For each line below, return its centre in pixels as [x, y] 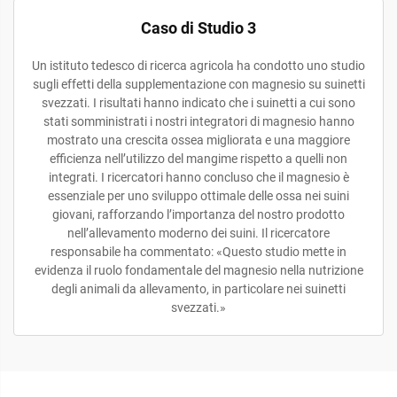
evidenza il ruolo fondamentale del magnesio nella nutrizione [198, 270]
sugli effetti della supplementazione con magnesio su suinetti [198, 84]
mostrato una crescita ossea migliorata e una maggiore [198, 140]
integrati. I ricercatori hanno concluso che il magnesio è [198, 177]
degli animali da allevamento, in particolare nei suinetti [198, 289]
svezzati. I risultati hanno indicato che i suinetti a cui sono [198, 103]
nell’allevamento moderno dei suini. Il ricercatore [198, 233]
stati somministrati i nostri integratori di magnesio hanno [198, 121]
